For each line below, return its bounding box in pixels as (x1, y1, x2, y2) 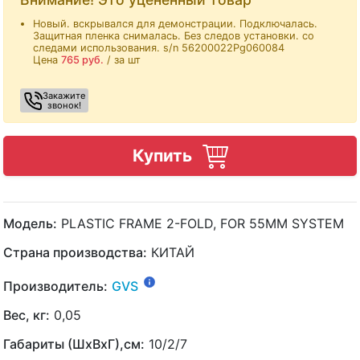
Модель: (3, 215, 57, 231)
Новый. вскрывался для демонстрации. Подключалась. (33, 17, 317, 30)
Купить (132, 145, 196, 166)
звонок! (47, 99, 81, 111)
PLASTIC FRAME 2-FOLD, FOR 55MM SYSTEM (57, 215, 344, 231)
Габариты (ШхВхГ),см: (3, 336, 145, 352)
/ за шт (104, 53, 141, 66)
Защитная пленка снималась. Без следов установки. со (33, 29, 314, 42)
